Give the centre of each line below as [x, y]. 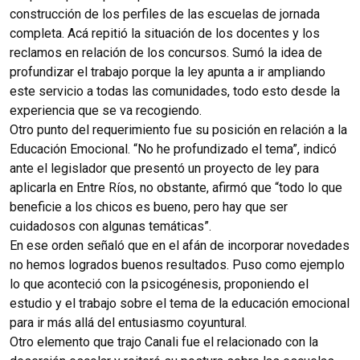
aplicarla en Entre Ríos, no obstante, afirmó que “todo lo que [176, 187]
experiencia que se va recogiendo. [106, 110]
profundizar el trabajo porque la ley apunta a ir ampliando [168, 72]
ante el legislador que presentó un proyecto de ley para [164, 168]
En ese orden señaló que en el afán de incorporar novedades [180, 245]
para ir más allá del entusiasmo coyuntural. [128, 322]
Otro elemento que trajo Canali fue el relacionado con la [164, 342]
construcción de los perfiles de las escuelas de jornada [165, 14]
